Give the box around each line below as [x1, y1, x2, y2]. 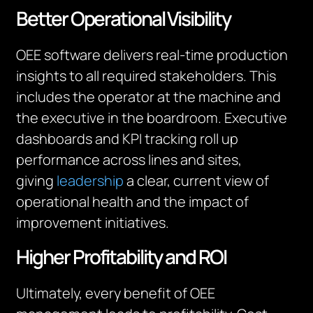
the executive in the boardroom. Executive [16, 108, 288, 127]
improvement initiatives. [16, 213, 170, 232]
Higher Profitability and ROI [16, 243, 226, 270]
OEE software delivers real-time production [16, 45, 289, 64]
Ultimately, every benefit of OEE [16, 284, 216, 303]
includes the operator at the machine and [16, 87, 282, 106]
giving [16, 171, 57, 190]
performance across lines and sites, [16, 150, 242, 169]
